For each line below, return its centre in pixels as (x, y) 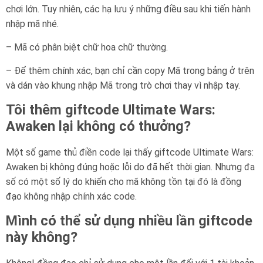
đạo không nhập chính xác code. (71, 197)
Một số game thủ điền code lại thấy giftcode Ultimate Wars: (130, 153)
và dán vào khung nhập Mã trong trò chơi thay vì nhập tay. (123, 86)
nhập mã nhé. (32, 24)
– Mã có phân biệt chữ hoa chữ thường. (87, 48)
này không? (42, 237)
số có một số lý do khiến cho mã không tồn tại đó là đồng (124, 182)
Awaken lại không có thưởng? (98, 127)
